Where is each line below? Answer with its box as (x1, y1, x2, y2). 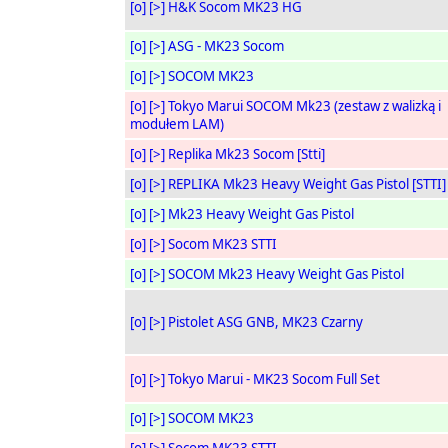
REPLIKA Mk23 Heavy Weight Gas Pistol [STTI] (167, 175, 446, 193)
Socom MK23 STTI (167, 235, 277, 253)
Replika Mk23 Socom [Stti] (167, 145, 325, 163)
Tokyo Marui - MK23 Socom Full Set (167, 370, 380, 388)
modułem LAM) (129, 115, 224, 133)
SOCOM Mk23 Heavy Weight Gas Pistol (167, 265, 404, 283)
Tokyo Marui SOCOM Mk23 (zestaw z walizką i (167, 97, 441, 115)
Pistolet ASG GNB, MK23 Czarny (167, 313, 363, 331)
